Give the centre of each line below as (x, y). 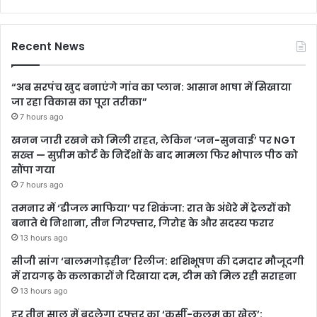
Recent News (48, 46)
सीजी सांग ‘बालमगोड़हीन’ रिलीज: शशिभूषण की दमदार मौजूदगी (158, 261)
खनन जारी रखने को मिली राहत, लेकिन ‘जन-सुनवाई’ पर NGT (154, 140)
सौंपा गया (33, 169)
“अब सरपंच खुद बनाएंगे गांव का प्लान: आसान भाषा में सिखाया (151, 87)
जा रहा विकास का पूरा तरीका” (79, 102)
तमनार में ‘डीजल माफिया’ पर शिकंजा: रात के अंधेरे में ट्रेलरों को (151, 208)
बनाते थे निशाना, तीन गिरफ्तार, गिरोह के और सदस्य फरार (143, 223)
